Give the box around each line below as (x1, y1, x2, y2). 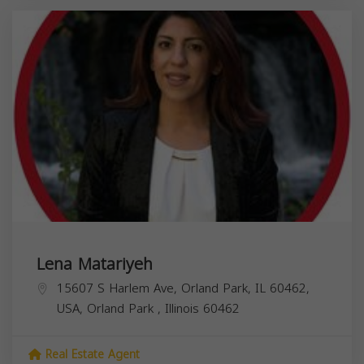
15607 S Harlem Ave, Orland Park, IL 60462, (57, 276, 310, 300)
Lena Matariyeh (37, 248, 153, 279)
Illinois (165, 297, 203, 320)
